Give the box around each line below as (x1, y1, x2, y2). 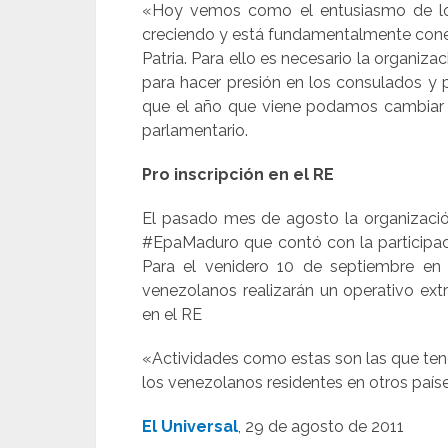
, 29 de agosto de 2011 (238, 417, 404, 436)
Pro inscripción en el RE (142, 165, 338, 184)
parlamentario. (142, 121, 248, 140)
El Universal (142, 417, 238, 436)
